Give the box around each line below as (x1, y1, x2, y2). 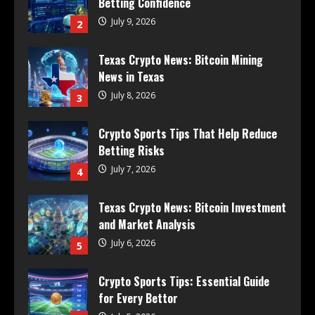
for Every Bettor (98, 290, 178, 307)
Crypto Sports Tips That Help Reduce (98, 125, 277, 143)
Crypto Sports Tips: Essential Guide (98, 273, 269, 290)
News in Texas (98, 68, 165, 86)
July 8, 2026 (109, 89, 155, 102)
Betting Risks (98, 142, 165, 160)
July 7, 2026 (109, 163, 155, 176)
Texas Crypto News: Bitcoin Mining (98, 51, 263, 69)
